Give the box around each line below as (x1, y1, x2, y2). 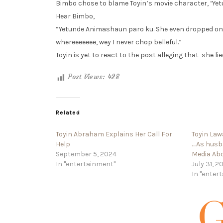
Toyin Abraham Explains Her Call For (56, 130, 172, 139)
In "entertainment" (56, 160, 115, 169)
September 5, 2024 (56, 150, 116, 159)
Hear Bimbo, (56, 11, 95, 20)
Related (56, 109, 80, 116)
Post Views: (68, 72, 106, 81)
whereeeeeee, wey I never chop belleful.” (56, 37, 182, 46)
